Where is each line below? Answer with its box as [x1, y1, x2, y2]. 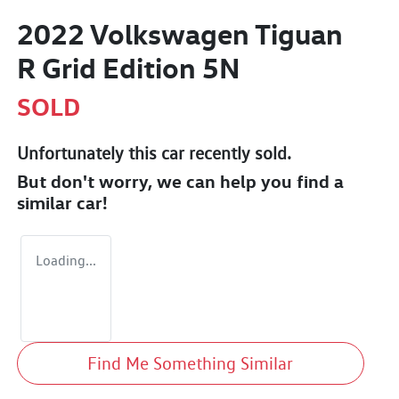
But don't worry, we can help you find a [17, 169, 344, 192]
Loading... [36, 251, 96, 269]
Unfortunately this [17, 142, 161, 164]
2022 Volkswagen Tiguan [17, 15, 343, 52]
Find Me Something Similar [87, 352, 294, 374]
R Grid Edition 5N [17, 49, 240, 85]
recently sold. [184, 142, 291, 164]
